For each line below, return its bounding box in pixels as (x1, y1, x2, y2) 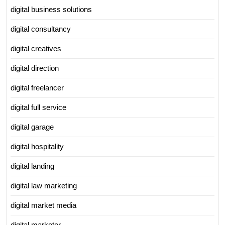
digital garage (11, 122, 54, 131)
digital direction (11, 63, 59, 72)
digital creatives (11, 44, 61, 53)
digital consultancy (11, 24, 71, 33)
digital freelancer (11, 83, 64, 92)
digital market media (11, 200, 76, 209)
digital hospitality (11, 142, 64, 151)
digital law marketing (11, 181, 77, 190)
